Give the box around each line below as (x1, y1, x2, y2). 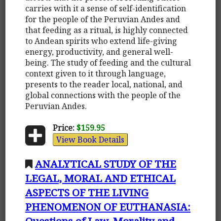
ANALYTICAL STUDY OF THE (35, 156, 177, 171)
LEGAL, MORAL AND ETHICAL (25, 171, 176, 185)
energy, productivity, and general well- (25, 46, 174, 57)
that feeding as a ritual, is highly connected (25, 24, 188, 36)
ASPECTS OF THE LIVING (25, 185, 149, 199)
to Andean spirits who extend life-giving (25, 35, 178, 46)
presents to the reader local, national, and (25, 78, 183, 90)
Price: (52, 122, 74, 133)
